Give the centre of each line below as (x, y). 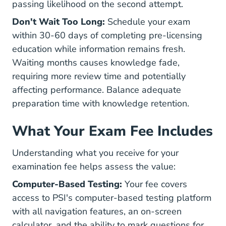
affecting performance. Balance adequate (97, 90)
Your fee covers (155, 184)
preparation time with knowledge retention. (101, 103)
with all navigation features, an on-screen (97, 211)
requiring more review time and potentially (99, 76)
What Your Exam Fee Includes (112, 131)
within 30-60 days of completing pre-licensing (107, 35)
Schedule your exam (148, 22)
